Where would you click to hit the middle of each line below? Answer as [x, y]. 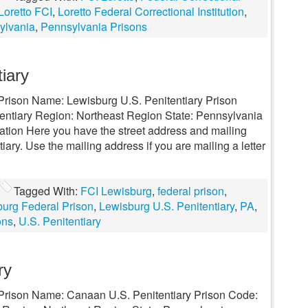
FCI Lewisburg [116, 191]
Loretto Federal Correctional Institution [151, 11]
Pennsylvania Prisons [94, 26]
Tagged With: [47, 191]
